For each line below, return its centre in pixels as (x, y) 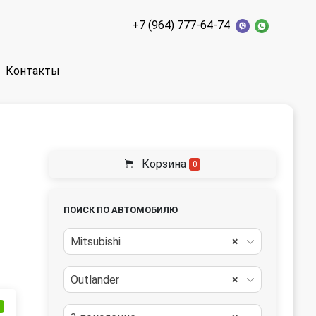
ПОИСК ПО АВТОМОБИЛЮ (121, 210)
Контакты (33, 71)
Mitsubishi (96, 242)
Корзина (164, 164)
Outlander (95, 280)
